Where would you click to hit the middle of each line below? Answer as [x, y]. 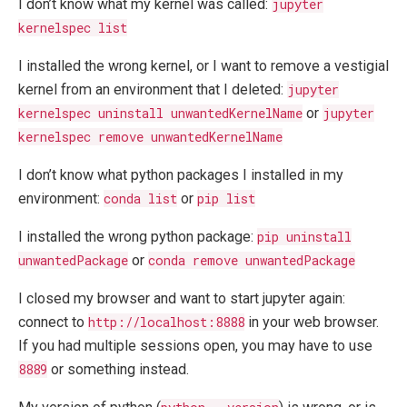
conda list [140, 198]
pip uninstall [304, 237]
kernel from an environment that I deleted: [153, 89]
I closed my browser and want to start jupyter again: [182, 299]
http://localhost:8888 [166, 323]
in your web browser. [312, 323]
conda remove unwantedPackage [252, 261]
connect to [53, 323]
